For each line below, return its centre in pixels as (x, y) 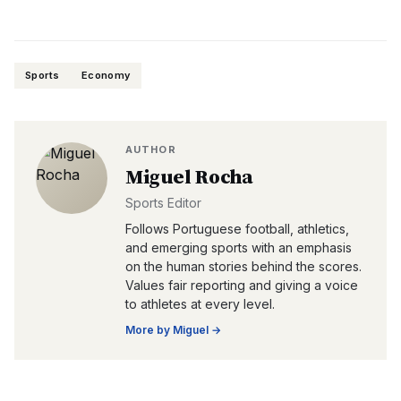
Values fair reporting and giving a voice (242, 285)
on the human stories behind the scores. (243, 266)
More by (149, 330)
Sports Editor (163, 203)
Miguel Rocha (189, 176)
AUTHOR (151, 149)
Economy (106, 75)
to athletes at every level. (200, 304)
